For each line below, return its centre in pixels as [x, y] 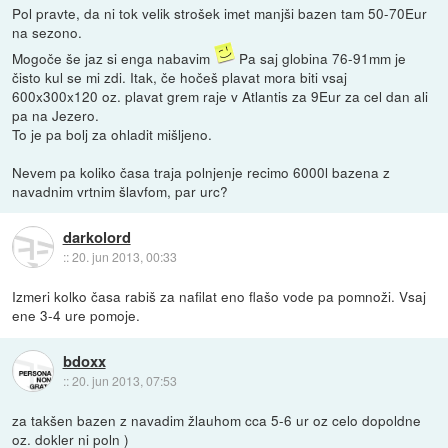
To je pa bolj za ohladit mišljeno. [112, 134]
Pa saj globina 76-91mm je [321, 58]
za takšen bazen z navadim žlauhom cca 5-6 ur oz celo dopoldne [217, 420]
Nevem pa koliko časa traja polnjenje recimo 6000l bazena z [201, 172]
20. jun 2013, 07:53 [124, 380]
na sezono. [47, 32]
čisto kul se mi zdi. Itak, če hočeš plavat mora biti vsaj [180, 77]
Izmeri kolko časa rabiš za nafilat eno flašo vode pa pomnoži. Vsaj [219, 296]
